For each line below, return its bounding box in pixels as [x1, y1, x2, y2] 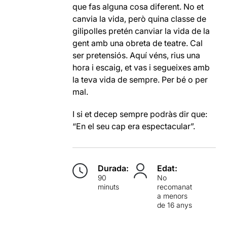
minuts [98, 182, 120, 191]
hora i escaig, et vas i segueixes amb [72, 62, 210, 72]
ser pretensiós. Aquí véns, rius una [72, 50, 201, 60]
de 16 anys [157, 201, 193, 209]
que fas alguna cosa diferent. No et [72, 2, 204, 12]
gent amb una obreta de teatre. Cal [72, 38, 203, 48]
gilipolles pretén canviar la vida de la [72, 26, 210, 36]
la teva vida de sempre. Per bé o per [72, 74, 208, 85]
